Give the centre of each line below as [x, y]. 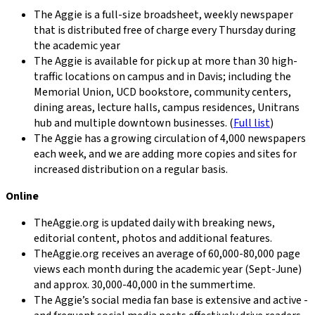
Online [22, 196]
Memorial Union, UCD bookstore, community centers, [162, 92]
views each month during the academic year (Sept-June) [168, 269]
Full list [252, 123]
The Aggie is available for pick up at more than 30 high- [166, 61]
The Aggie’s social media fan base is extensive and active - [171, 300]
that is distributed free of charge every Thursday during [165, 30]
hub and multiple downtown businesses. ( [134, 123]
